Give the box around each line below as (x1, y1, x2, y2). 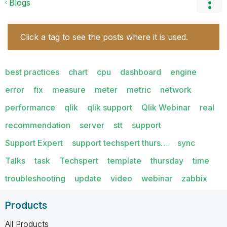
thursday (150, 155, 183, 166)
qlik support (87, 102, 132, 112)
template (107, 155, 141, 166)
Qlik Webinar (141, 102, 191, 112)
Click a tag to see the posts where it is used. (20, 31, 188, 42)
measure (52, 84, 86, 95)
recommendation (5, 120, 70, 130)
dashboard (120, 66, 161, 77)
